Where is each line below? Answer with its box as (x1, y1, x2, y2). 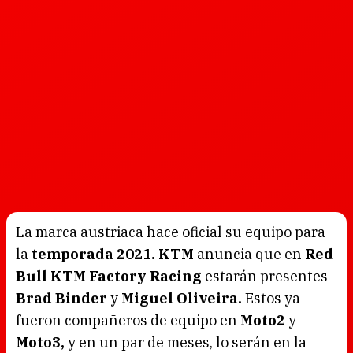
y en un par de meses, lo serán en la (65, 333, 307, 351)
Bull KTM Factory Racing (16, 267, 202, 285)
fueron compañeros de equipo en (16, 311, 240, 329)
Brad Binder (16, 289, 110, 307)
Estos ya (242, 289, 300, 307)
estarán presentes (202, 267, 328, 285)
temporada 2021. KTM (32, 245, 194, 263)
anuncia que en (194, 245, 305, 263)
